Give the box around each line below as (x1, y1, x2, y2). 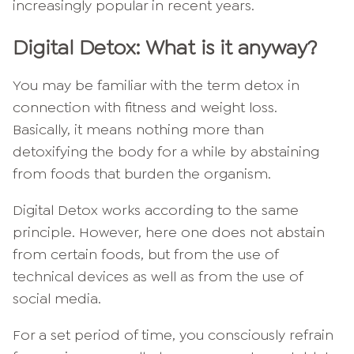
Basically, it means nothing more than (13, 120, 264, 140)
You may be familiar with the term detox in (13, 76, 299, 96)
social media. (13, 289, 101, 309)
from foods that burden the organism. (13, 164, 271, 184)
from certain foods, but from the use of (13, 245, 278, 265)
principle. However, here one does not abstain (13, 223, 325, 243)
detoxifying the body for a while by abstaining (13, 142, 319, 162)
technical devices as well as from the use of (13, 267, 303, 287)
